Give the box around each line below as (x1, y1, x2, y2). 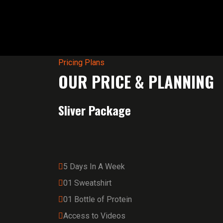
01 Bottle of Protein (63, 195, 132, 204)
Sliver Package (58, 101, 131, 119)
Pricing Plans (58, 58, 105, 67)
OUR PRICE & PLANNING (58, 70, 214, 93)
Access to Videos (63, 211, 125, 221)
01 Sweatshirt (63, 178, 111, 188)
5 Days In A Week (63, 162, 125, 171)
